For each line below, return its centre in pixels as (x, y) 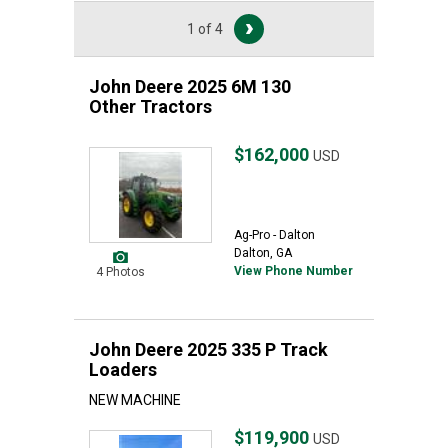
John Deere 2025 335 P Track (208, 349)
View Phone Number (293, 271)
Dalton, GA (263, 253)
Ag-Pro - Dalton (274, 235)
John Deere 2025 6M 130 (190, 86)
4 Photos (120, 272)
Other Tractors (150, 106)
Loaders (123, 369)
